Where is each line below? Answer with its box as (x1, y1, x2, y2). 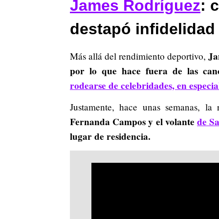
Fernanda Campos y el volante (70, 114, 197, 129)
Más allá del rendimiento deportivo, (70, 49, 209, 62)
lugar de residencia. (70, 129, 151, 143)
